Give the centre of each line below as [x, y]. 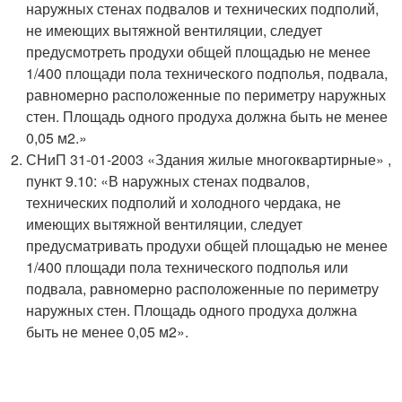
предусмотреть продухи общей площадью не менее [199, 51]
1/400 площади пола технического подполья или [188, 267]
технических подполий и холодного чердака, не [184, 202]
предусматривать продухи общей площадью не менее [207, 245]
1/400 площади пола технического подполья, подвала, [207, 73]
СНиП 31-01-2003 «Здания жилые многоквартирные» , [209, 159]
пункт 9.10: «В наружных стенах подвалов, [168, 180]
